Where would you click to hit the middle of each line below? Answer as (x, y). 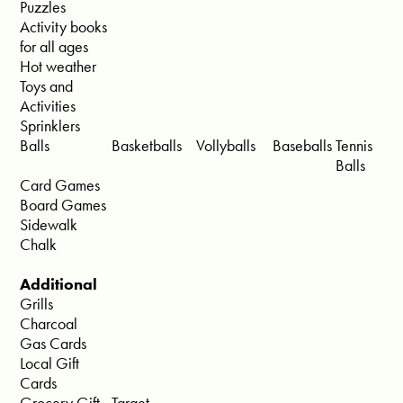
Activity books (64, 27)
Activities (48, 106)
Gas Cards (54, 344)
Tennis (354, 146)
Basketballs (147, 146)
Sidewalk (49, 225)
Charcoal (49, 324)
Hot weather (58, 67)
